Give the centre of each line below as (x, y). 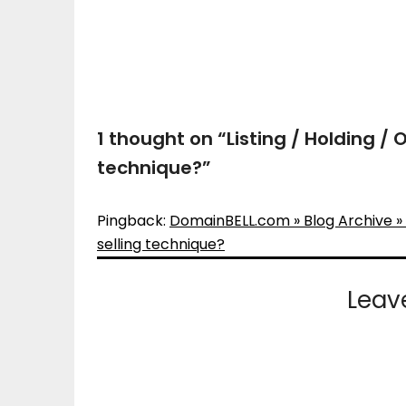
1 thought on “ (162, 139)
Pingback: (133, 221)
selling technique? (161, 244)
